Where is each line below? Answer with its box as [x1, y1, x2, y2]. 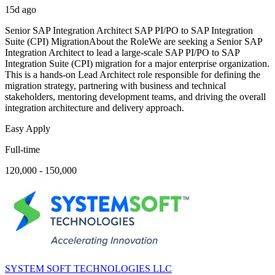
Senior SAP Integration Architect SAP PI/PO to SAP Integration [5, 25, 253, 36]
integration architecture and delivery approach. [5, 103, 184, 114]
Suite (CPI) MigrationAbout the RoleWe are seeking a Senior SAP [5, 36, 262, 47]
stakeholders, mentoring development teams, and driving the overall [5, 91, 266, 103]
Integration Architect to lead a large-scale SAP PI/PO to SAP [5, 47, 239, 58]
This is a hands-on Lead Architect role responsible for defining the [5, 69, 260, 80]
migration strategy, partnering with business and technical [5, 80, 226, 91]
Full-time [5, 144, 40, 155]
